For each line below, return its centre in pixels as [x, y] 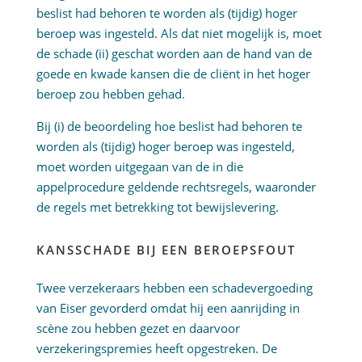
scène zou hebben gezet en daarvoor [138, 328]
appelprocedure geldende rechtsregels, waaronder [176, 187]
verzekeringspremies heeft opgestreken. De [156, 349]
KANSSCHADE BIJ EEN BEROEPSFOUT [166, 250]
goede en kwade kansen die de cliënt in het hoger [173, 74]
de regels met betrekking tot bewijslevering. [157, 207]
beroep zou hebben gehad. [110, 94]
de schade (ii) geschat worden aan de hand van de [174, 54]
